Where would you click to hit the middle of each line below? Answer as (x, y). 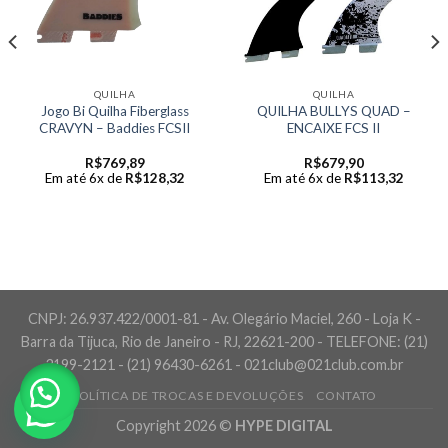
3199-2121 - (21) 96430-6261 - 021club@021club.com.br (224, 365)
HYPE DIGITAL (283, 425)
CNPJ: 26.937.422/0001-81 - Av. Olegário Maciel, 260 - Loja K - (224, 319)
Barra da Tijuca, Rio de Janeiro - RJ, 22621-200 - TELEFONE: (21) (224, 342)
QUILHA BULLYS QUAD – (333, 110)
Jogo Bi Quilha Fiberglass (114, 110)
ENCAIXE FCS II (333, 127)
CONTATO (346, 395)
